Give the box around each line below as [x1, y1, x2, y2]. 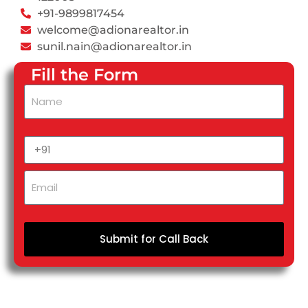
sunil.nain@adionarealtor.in [36, 39, 192, 53]
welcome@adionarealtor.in [36, 23, 189, 36]
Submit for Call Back [100, 232, 208, 247]
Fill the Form [31, 64, 138, 85]
